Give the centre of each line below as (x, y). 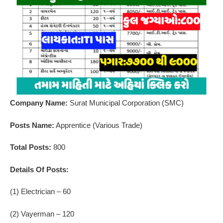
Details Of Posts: (39, 169)
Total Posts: (31, 147)
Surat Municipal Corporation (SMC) (126, 103)
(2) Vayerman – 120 (42, 214)
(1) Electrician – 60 (40, 192)
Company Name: (39, 103)
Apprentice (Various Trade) (98, 125)
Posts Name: (32, 125)
